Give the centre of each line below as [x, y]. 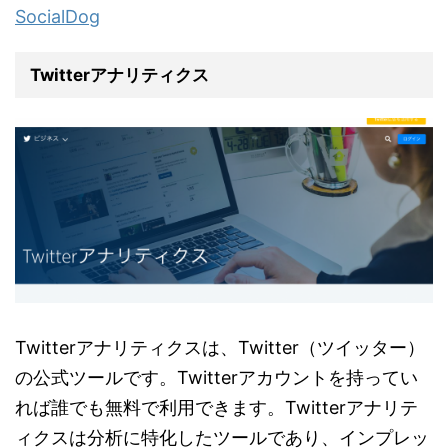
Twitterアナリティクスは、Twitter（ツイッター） [220, 348]
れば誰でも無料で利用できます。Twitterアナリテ [216, 408]
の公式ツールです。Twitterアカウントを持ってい [216, 378]
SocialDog [57, 16]
